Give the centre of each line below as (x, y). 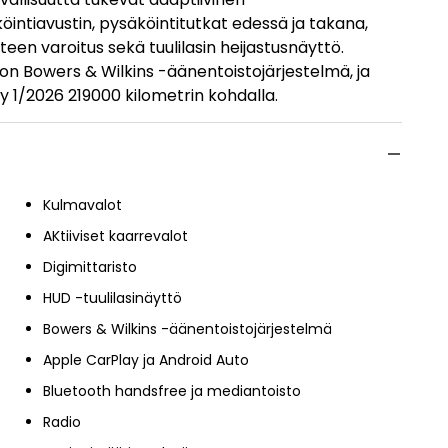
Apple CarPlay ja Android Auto (146, 359)
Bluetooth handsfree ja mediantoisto (172, 390)
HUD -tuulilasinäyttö (112, 297)
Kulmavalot (82, 204)
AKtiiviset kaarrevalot (115, 235)
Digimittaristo (90, 266)
